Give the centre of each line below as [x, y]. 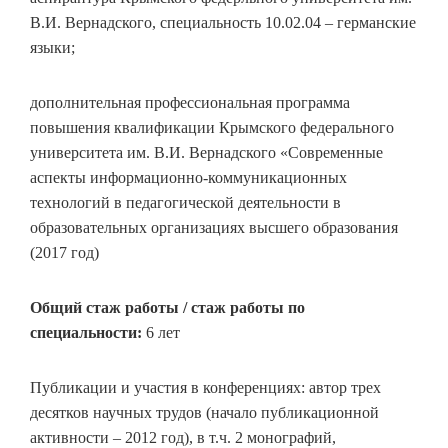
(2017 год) [64, 252]
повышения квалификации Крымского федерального [212, 127]
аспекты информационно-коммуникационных [188, 177]
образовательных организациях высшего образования [214, 227]
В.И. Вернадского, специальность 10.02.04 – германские [223, 22]
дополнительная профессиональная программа [190, 102]
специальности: [86, 332]
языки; [52, 47]
